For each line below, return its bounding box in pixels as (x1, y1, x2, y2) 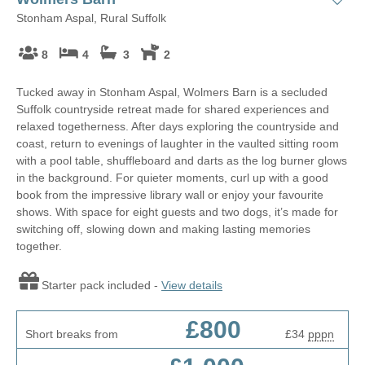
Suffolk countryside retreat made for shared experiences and (16, 102, 329, 116)
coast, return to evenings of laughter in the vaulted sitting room (16, 136, 339, 150)
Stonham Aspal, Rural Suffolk (16, 11, 166, 24)
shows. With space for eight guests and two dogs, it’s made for (16, 204, 338, 218)
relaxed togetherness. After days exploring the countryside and (16, 119, 339, 133)
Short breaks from (25, 327, 118, 341)
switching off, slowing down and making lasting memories (16, 222, 310, 235)
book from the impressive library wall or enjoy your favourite (16, 187, 323, 201)
